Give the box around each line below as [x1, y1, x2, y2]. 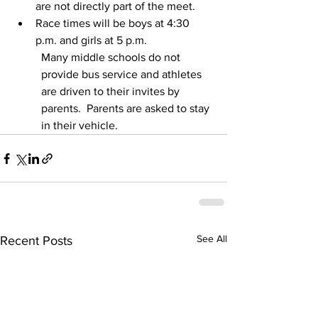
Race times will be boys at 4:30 [35, 17, 192, 29]
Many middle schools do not [41, 51, 183, 63]
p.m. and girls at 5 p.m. [35, 34, 150, 46]
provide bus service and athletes [41, 68, 204, 80]
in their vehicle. [41, 119, 118, 131]
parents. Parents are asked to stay [41, 102, 212, 114]
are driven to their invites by [41, 85, 182, 97]
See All [197, 233, 227, 244]
